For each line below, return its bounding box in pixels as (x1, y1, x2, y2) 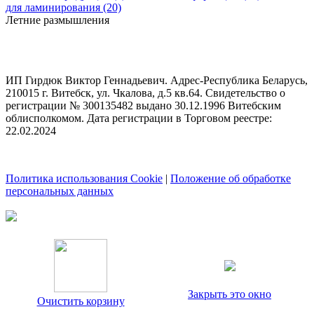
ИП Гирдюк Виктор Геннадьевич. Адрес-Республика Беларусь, (6, 74, 308, 87)
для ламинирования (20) (6, 1, 121, 14)
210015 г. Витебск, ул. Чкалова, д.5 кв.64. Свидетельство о (6, 87, 285, 100)
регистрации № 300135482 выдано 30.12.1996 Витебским (6, 100, 281, 112)
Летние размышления (6, 14, 109, 27)
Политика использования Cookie (6, 172, 163, 185)
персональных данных (6, 185, 114, 198)
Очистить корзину (36, 295, 125, 308)
